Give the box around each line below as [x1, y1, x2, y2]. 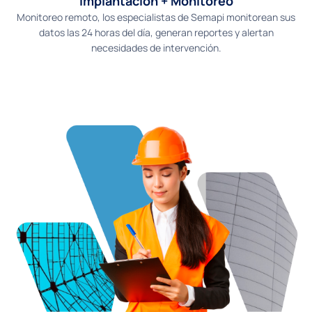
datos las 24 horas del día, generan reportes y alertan [38, 26, 274, 40]
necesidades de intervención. [91, 41, 221, 55]
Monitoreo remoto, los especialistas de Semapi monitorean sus [17, 10, 295, 24]
